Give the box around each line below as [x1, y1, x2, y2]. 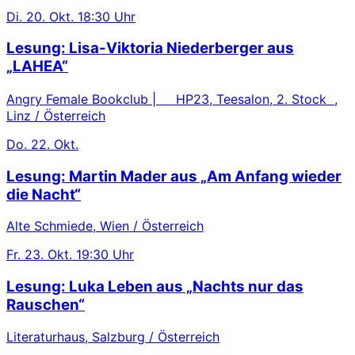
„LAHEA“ [6, 57, 68, 76]
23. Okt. [25, 246, 72, 263]
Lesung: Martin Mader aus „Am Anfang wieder [6, 166, 342, 185]
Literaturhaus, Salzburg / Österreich [6, 328, 219, 345]
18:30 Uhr [78, 8, 136, 25]
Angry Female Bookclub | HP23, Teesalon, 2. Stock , [6, 91, 338, 107]
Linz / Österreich [6, 108, 105, 124]
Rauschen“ [6, 296, 85, 315]
